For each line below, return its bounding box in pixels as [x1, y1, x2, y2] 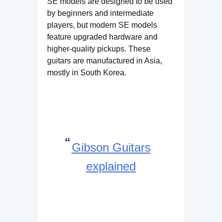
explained [86, 160, 136, 173]
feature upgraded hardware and [47, 33, 158, 42]
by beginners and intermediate [47, 9, 154, 18]
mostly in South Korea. [47, 68, 126, 77]
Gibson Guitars [71, 141, 151, 155]
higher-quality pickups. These [47, 45, 151, 54]
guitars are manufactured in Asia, [47, 56, 162, 65]
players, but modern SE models [47, 21, 157, 30]
